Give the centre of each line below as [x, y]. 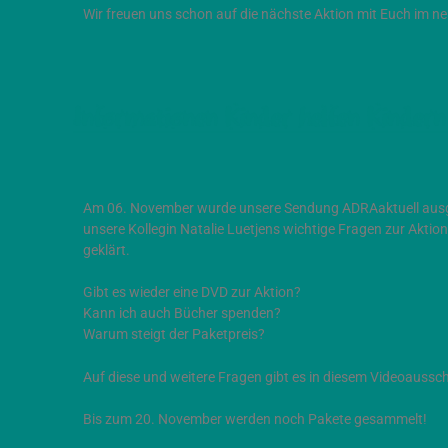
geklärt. [106, 250]
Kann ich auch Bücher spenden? [182, 314]
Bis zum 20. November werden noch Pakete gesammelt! [255, 420]
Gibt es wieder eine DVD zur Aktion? [192, 293]
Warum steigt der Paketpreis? [174, 335]
